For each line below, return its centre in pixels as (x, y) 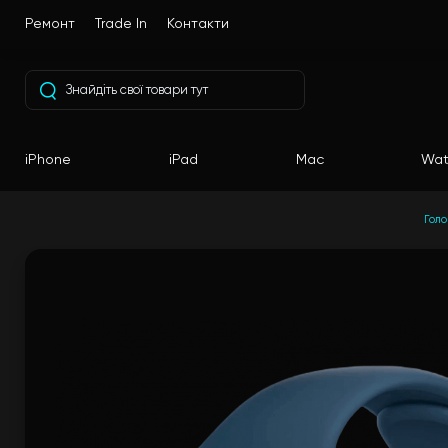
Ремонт (50, 24)
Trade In (121, 24)
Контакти (198, 24)
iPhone (48, 160)
